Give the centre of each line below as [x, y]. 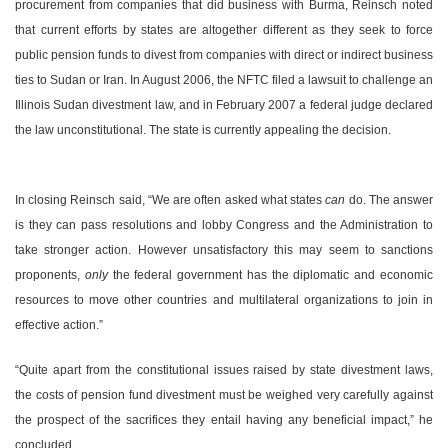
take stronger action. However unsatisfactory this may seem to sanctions [224, 250]
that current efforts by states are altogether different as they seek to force [224, 30]
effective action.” [59, 325]
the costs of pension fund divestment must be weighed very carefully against [224, 395]
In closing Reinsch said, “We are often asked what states [170, 200]
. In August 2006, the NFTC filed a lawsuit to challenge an [278, 80]
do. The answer [391, 200]
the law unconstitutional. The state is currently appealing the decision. [203, 130]
